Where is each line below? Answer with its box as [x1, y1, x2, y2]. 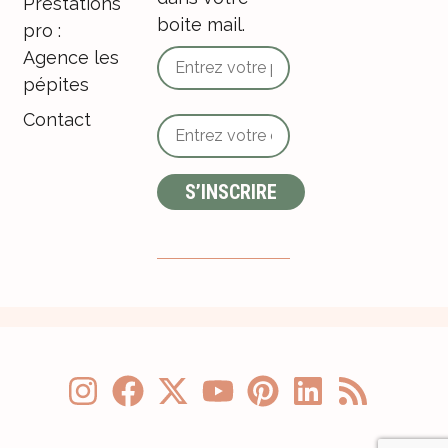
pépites [23, 73, 89, 95]
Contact [23, 108, 91, 130]
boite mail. [156, 13, 245, 35]
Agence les [23, 46, 119, 68]
